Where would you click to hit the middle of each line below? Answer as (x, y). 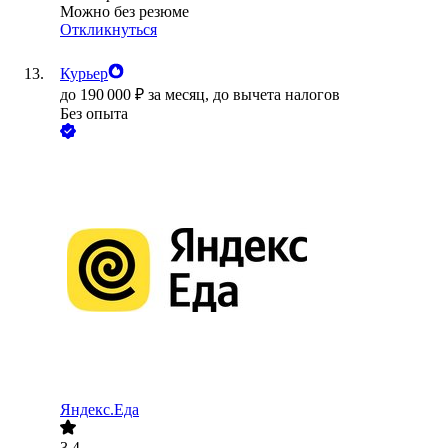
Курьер (84, 74)
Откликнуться (108, 30)
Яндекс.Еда (99, 410)
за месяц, (180, 95)
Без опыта (94, 114)
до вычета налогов (276, 95)
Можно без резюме (124, 12)
